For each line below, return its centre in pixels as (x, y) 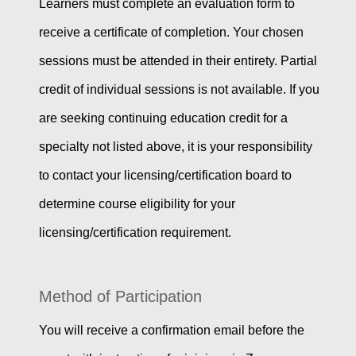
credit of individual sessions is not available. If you (179, 90)
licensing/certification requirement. (135, 233)
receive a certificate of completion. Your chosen (171, 33)
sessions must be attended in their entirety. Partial (178, 61)
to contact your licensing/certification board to (165, 176)
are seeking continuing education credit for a (163, 118)
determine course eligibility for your (137, 204)
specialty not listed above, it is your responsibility (175, 147)
